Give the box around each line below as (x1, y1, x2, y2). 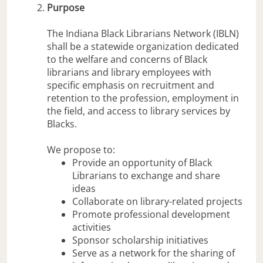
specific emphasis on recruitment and (47, 78, 214, 92)
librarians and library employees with (47, 65, 211, 79)
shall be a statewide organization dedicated (47, 39, 239, 53)
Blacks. (47, 117, 77, 130)
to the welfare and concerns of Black (47, 52, 207, 66)
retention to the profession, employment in (47, 91, 239, 104)
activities (72, 220, 112, 234)
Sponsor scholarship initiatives (72, 233, 209, 247)
